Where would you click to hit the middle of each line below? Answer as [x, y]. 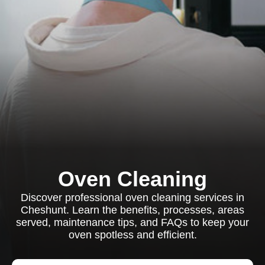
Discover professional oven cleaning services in [132, 198]
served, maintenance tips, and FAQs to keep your [132, 222]
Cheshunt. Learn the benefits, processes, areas [132, 210]
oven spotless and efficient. [132, 235]
